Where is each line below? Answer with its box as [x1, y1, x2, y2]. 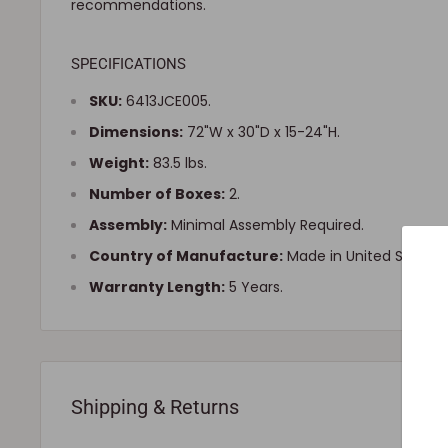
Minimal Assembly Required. [167, 214, 364, 235]
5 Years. [225, 276, 283, 297]
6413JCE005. [122, 90, 211, 111]
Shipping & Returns [71, 394, 239, 419]
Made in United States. [283, 245, 443, 266]
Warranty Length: [89, 276, 225, 297]
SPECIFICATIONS [71, 55, 186, 74]
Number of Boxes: [89, 183, 225, 204]
